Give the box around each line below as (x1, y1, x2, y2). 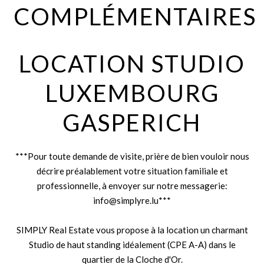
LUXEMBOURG (45, 79, 219, 107)
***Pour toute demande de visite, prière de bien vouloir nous (15, 151, 249, 161)
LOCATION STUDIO (19, 49, 245, 78)
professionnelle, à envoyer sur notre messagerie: (37, 180, 227, 191)
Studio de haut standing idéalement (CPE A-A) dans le (28, 239, 236, 250)
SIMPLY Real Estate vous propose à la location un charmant (16, 225, 248, 235)
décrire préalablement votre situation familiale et (36, 166, 228, 176)
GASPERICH (62, 108, 202, 137)
